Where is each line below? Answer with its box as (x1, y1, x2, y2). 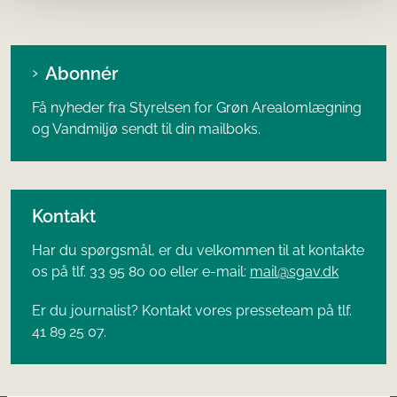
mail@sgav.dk (250, 263, 339, 281)
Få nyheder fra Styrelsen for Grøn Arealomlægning (32, 98, 362, 116)
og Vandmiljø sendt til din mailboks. (32, 120, 261, 137)
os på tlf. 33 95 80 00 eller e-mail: (32, 263, 250, 281)
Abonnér (45, 62, 118, 84)
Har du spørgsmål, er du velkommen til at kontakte (32, 242, 364, 260)
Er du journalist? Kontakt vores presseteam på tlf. (32, 302, 352, 320)
